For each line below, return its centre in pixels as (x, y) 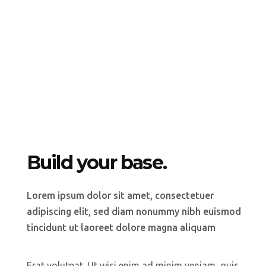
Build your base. (96, 162)
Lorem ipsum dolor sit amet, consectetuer (120, 195)
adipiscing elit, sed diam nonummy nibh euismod (134, 211)
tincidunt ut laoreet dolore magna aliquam (121, 227)
